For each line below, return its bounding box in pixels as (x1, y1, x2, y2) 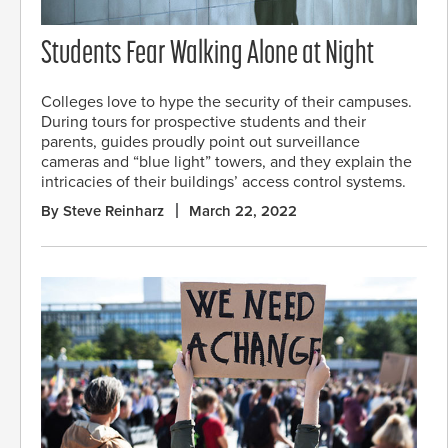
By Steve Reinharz (41, 201, 164, 220)
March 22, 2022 (189, 201, 297, 220)
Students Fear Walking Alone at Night (41, 39, 374, 72)
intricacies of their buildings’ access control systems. (41, 171, 406, 192)
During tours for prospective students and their (41, 111, 366, 132)
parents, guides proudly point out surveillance (41, 131, 360, 152)
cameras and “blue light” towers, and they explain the (41, 151, 412, 172)
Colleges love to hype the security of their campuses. (41, 91, 412, 112)
